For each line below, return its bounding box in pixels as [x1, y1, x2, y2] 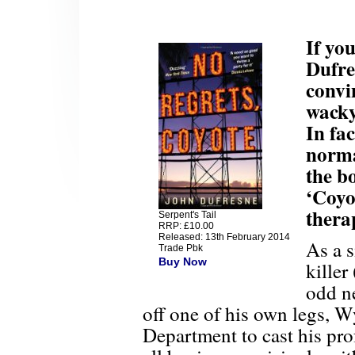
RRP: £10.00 [158, 220, 214, 232]
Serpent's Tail [158, 209, 216, 221]
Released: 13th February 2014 [158, 231, 290, 243]
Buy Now [158, 255, 207, 269]
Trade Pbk [158, 242, 203, 254]
